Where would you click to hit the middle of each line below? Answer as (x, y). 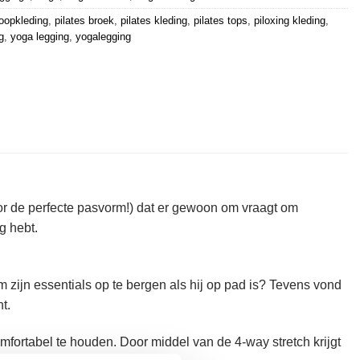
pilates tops (221, 21)
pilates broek (84, 21)
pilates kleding (154, 21)
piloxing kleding (290, 21)
